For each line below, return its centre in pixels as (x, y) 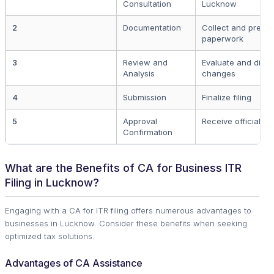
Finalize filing (227, 97)
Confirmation (148, 132)
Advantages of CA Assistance (74, 263)
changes (219, 73)
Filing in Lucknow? (52, 182)
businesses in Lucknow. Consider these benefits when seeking (126, 223)
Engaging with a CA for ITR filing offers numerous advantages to (128, 210)
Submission (145, 97)
